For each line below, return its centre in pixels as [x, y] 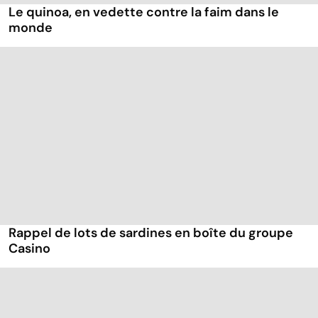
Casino [29, 249]
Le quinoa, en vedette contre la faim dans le [144, 12]
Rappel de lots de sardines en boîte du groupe [151, 233]
